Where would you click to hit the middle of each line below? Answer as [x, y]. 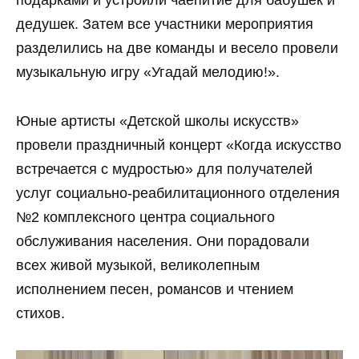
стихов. [40, 313]
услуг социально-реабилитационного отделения [178, 193]
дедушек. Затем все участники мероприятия [165, 24]
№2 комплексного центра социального [145, 217]
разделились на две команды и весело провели [177, 48]
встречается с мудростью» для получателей [164, 169]
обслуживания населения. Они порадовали [163, 241]
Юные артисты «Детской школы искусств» [157, 121]
